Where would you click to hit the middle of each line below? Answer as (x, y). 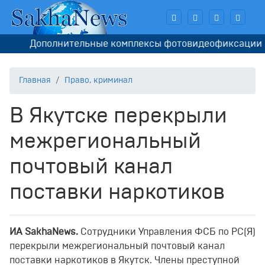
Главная (35, 81)
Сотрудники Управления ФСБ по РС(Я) (167, 232)
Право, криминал (98, 81)
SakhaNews (50, 232)
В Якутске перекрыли (118, 116)
